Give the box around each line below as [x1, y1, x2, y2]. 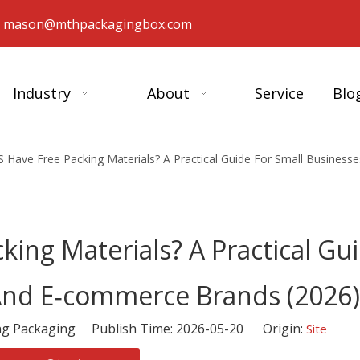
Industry [12, 84, 71, 103]
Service [255, 84, 305, 103]
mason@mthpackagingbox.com [3, 15, 192, 33]
